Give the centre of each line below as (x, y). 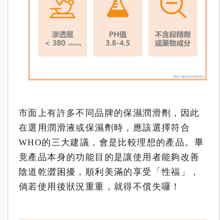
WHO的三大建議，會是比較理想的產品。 (106, 142)
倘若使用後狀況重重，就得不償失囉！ (99, 186)
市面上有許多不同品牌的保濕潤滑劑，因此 (109, 113)
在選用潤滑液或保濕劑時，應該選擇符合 (104, 127)
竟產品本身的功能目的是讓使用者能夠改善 (109, 157)
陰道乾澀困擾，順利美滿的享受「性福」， (109, 172)
